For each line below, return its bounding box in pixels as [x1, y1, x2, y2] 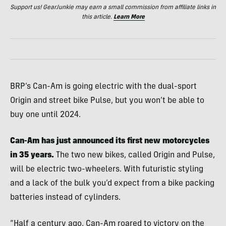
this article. [81, 14, 114, 20]
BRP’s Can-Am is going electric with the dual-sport [10, 82, 197, 91]
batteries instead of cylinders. [10, 193, 121, 202]
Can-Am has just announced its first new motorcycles [10, 137, 209, 145]
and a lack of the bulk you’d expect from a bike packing [10, 179, 214, 188]
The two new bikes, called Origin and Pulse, [54, 151, 215, 159]
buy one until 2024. [10, 110, 81, 119]
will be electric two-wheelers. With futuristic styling [10, 165, 203, 174]
